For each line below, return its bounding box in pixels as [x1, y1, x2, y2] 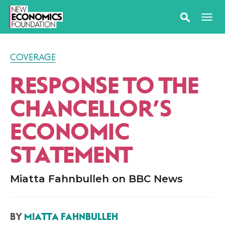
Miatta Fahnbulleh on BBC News [10, 173, 183, 185]
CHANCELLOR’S [10, 96, 171, 122]
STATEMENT [10, 143, 132, 168]
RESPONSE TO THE [10, 73, 199, 98]
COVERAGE [10, 52, 56, 62]
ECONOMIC [10, 120, 129, 145]
